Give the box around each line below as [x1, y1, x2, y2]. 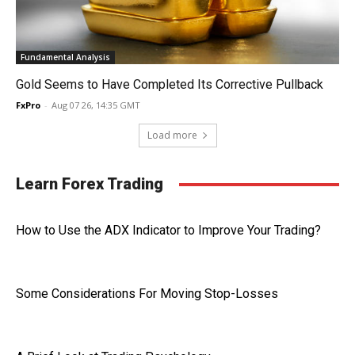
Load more [147, 128, 197, 142]
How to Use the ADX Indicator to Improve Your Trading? [16, 223, 321, 238]
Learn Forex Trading [16, 174, 163, 193]
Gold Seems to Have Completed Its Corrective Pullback [16, 77, 323, 92]
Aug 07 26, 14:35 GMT [52, 99, 140, 111]
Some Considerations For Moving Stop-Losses [16, 286, 278, 301]
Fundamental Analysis [21, 52, 110, 63]
